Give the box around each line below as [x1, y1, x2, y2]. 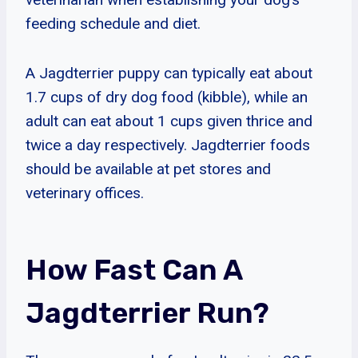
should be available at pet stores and [26, 159, 271, 178]
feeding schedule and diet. [26, 14, 201, 33]
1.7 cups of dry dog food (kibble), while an [26, 87, 308, 106]
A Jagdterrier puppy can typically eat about [26, 63, 312, 82]
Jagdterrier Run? [26, 295, 269, 330]
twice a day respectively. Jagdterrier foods [26, 135, 310, 154]
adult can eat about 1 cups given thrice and [26, 111, 312, 130]
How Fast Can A [26, 252, 242, 287]
